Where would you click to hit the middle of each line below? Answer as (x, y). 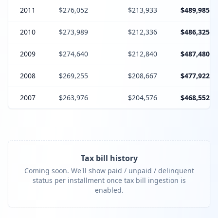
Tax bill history (109, 158)
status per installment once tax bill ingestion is (109, 180)
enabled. (109, 190)
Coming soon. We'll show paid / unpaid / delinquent (109, 171)
